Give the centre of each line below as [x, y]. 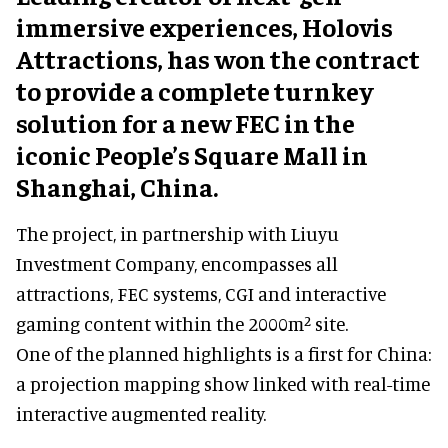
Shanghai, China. [117, 186]
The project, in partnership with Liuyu [177, 233]
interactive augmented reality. [141, 413]
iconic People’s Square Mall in [192, 154]
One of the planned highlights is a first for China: [223, 353]
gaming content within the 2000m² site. [182, 323]
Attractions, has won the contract [218, 58]
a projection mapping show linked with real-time [223, 383]
